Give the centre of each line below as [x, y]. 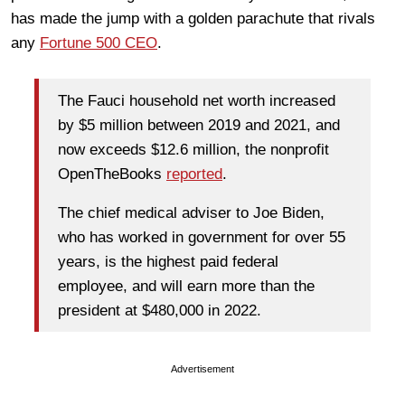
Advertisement [202, 369]
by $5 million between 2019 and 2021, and [199, 125]
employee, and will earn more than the [186, 286]
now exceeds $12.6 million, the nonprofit [193, 149]
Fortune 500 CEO [99, 43]
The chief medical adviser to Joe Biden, [191, 212]
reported [194, 174]
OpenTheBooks [112, 174]
